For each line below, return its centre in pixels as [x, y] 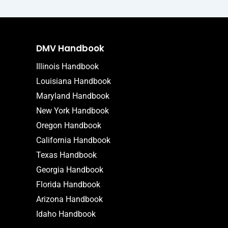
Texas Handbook [66, 155]
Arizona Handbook [69, 199]
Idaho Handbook [66, 214]
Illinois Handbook [67, 66]
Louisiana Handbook [74, 81]
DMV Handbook [70, 48]
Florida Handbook [68, 184]
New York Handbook [73, 110]
